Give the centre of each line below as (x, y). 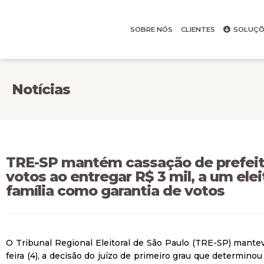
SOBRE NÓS (151, 29)
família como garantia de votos (115, 191)
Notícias (41, 89)
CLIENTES (198, 29)
